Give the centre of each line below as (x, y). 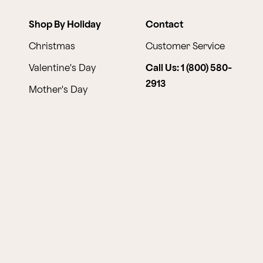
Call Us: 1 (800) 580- (189, 68)
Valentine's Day (62, 68)
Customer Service (185, 46)
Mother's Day (58, 90)
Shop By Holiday (65, 25)
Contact (164, 25)
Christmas (52, 46)
